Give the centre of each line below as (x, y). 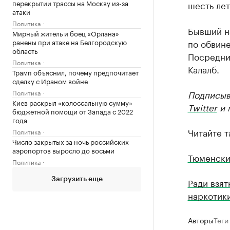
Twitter (202, 107)
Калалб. (203, 69)
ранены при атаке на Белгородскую (70, 42)
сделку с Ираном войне (50, 81)
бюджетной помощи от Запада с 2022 (73, 111)
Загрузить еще (77, 179)
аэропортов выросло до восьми (63, 150)
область (25, 50)
